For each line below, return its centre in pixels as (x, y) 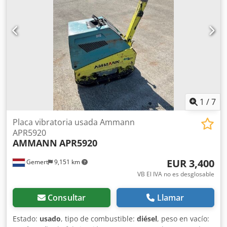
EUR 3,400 (191, 164)
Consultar (67, 198)
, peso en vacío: (183, 219)
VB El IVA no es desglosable (176, 174)
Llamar (171, 198)
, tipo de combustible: (99, 219)
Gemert (36, 162)
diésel (147, 219)
